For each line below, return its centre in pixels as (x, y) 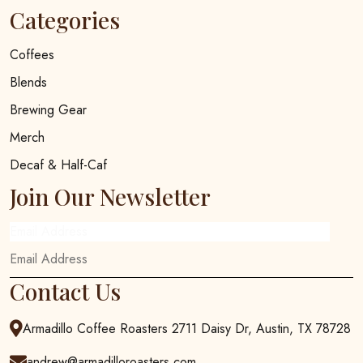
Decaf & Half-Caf (58, 164)
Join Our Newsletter (110, 196)
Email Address (49, 231)
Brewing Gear (48, 109)
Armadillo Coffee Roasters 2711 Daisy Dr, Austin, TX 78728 (187, 329)
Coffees (32, 54)
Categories (65, 19)
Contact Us (65, 291)
